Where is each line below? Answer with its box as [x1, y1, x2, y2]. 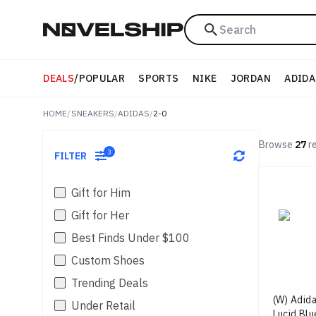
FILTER [54, 150, 87, 162]
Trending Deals [71, 276, 149, 290]
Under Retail [71, 298, 136, 312]
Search [219, 23, 257, 37]
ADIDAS [118, 108, 150, 119]
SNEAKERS [71, 108, 114, 119]
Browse [258, 138, 295, 151]
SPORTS [138, 72, 179, 85]
